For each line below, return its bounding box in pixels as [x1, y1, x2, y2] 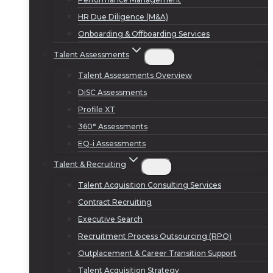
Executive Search [78, 214, 143, 224]
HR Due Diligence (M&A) [78, 12, 168, 22]
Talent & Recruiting [54, 159, 126, 169]
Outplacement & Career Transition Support [78, 248, 236, 258]
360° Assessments [78, 121, 147, 131]
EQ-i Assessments [78, 138, 146, 148]
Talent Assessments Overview [78, 70, 192, 80]
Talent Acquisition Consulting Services [78, 180, 221, 190]
